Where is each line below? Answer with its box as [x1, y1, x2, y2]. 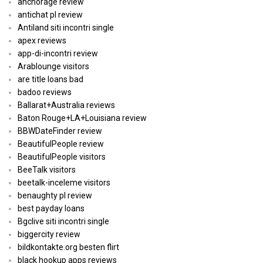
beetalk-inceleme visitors [18, 178, 110, 188]
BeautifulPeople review [18, 139, 104, 149]
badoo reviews [18, 87, 72, 97]
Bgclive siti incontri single [18, 217, 109, 227]
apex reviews [18, 36, 66, 46]
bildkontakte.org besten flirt [18, 242, 119, 252]
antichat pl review [18, 10, 83, 20]
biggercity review [18, 230, 80, 240]
